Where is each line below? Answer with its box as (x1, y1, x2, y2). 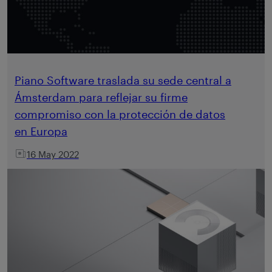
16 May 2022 (27, 149, 79, 160)
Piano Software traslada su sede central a (15, 73, 231, 87)
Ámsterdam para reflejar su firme (15, 90, 188, 104)
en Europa (15, 124, 67, 138)
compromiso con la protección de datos (15, 107, 225, 121)
